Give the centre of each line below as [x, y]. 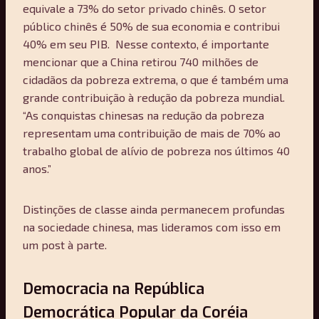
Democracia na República [114, 288]
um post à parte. [65, 244]
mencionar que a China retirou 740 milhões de [141, 61]
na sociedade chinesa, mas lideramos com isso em [152, 226]
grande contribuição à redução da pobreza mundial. [154, 97]
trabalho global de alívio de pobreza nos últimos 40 [156, 150]
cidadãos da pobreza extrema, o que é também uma [156, 79]
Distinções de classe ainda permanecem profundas [154, 209]
